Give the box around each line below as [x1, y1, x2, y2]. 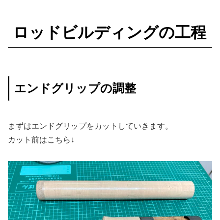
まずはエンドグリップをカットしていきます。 [8, 122, 173, 131]
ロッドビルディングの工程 [13, 24, 206, 42]
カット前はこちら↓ [8, 136, 75, 144]
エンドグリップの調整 [14, 81, 136, 95]
